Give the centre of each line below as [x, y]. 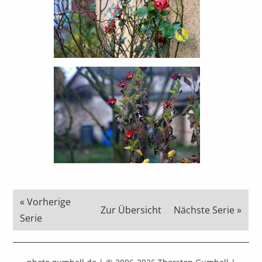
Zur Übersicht [131, 210]
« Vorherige [46, 202]
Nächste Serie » [208, 210]
